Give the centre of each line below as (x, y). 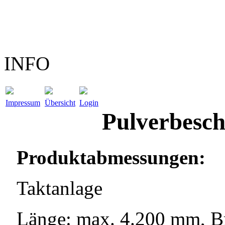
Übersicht (60, 103)
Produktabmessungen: (111, 157)
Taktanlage (60, 188)
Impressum (23, 103)
